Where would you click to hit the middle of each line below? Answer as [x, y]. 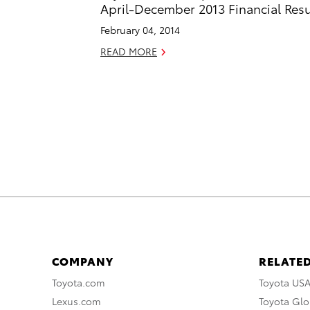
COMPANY [83, 261]
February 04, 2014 [140, 30]
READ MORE [129, 52]
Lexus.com [76, 301]
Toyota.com [79, 283]
